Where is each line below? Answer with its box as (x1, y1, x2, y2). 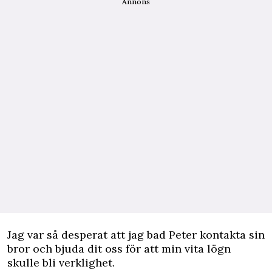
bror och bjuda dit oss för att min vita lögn (7, 242, 231, 256)
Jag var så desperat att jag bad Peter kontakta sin (7, 228, 265, 242)
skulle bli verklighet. (7, 256, 115, 270)
